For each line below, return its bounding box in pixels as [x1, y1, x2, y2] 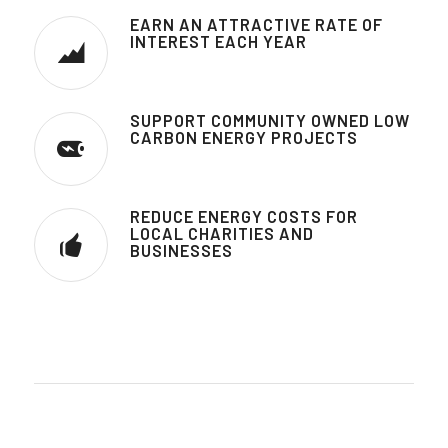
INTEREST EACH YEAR [129, 31, 307, 51]
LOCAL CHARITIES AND [129, 223, 314, 243]
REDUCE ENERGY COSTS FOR [129, 206, 358, 226]
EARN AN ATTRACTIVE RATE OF [129, 14, 383, 34]
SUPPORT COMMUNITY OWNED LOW [129, 110, 410, 130]
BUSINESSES [129, 240, 233, 260]
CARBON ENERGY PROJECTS [129, 127, 358, 147]
